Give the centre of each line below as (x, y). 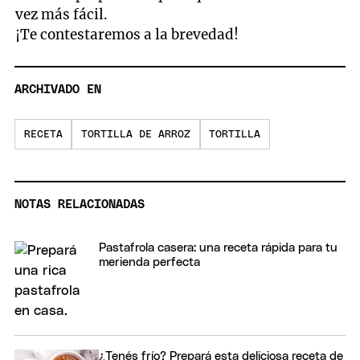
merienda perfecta (149, 262)
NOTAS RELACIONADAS (80, 204)
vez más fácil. (62, 15)
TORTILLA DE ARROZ (135, 134)
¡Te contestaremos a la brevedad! (129, 35)
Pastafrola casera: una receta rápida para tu (218, 247)
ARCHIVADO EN (58, 89)
